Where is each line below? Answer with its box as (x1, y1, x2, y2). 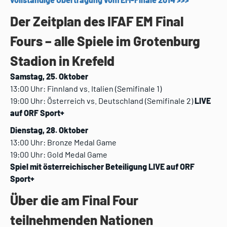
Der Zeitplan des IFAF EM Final (10, 13, 183, 29)
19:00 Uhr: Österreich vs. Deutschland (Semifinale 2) (10, 96, 195, 106)
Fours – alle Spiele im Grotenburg (10, 33, 200, 49)
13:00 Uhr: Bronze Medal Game (10, 137, 117, 147)
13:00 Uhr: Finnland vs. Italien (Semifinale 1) (10, 84, 162, 94)
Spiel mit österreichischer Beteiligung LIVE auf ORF (10, 162, 195, 172)
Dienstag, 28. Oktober (10, 125, 88, 135)
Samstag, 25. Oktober (10, 71, 88, 82)
